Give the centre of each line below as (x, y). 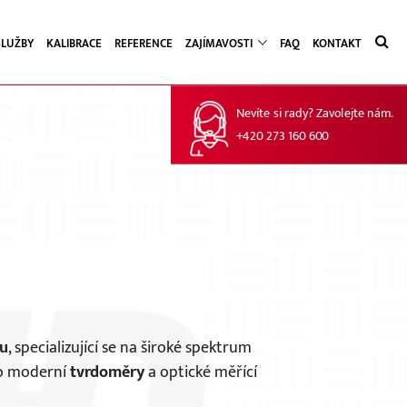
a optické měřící (200, 372)
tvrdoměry (107, 372)
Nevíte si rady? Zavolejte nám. (314, 114)
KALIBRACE (74, 43)
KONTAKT (337, 43)
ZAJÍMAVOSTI (220, 43)
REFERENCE (144, 43)
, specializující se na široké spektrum (129, 348)
